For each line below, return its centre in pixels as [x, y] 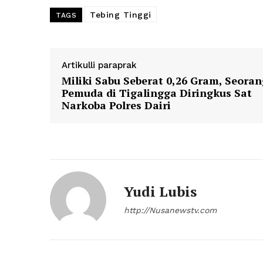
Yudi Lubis [160, 192]
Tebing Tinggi [121, 15]
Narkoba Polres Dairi [116, 105]
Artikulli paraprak [99, 65]
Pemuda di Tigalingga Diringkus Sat [157, 93]
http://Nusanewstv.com [170, 210]
